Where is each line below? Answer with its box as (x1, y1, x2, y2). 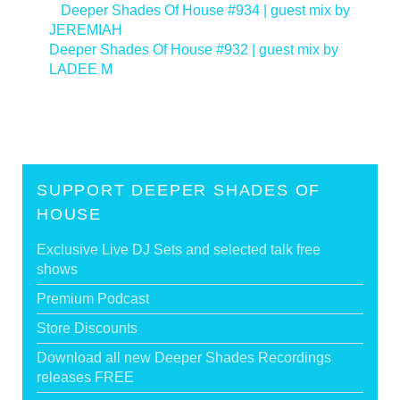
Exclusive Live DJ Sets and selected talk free (37, 241, 321, 257)
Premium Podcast (37, 290, 149, 306)
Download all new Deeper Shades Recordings (37, 349, 331, 365)
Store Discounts (37, 320, 137, 336)
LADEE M (49, 61, 112, 77)
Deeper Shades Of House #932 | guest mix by (49, 41, 338, 57)
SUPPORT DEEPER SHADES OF (37, 180, 321, 199)
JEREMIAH (49, 21, 122, 37)
